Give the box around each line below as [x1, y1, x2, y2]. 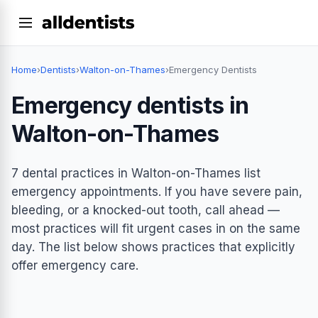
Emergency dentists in [11, 92, 249, 120]
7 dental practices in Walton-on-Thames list [11, 165, 261, 180]
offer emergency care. [11, 258, 138, 273]
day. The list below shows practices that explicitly [11, 239, 295, 254]
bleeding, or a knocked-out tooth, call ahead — [11, 202, 280, 217]
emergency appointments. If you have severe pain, [11, 184, 302, 199]
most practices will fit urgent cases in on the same [11, 221, 300, 236]
